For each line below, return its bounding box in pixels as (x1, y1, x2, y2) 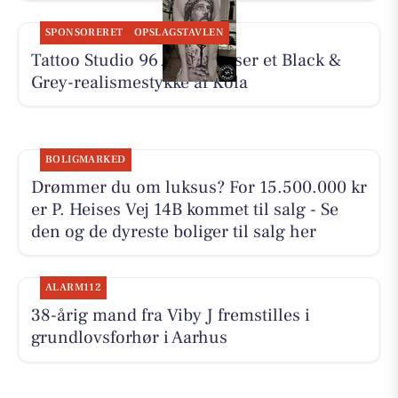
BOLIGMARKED (44, 152, 126, 166)
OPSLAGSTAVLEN (133, 25, 225, 39)
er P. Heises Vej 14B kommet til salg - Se (30, 197, 338, 221)
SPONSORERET (44, 25, 123, 39)
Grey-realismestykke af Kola (30, 70, 248, 94)
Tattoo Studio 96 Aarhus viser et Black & (30, 48, 341, 72)
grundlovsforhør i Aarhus (30, 326, 227, 350)
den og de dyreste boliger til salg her (30, 219, 316, 243)
